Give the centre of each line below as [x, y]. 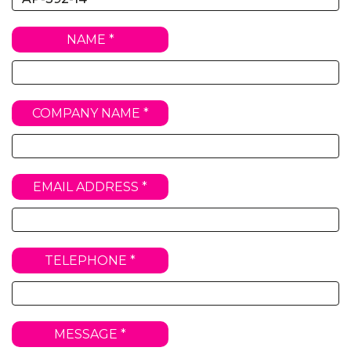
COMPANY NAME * [90, 113]
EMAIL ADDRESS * [90, 187]
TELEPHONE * [90, 261]
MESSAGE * [90, 334]
